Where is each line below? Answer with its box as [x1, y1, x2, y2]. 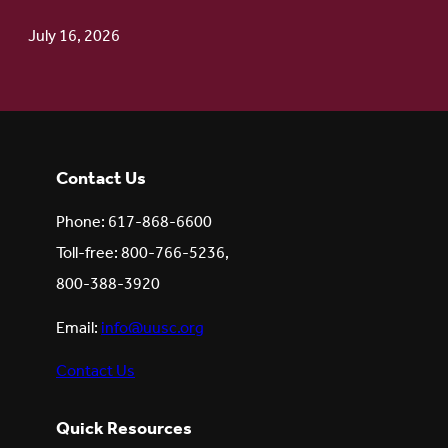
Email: [56, 312, 101, 344]
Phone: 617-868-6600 [56, 207, 212, 239]
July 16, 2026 [28, 21, 120, 53]
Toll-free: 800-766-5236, [56, 238, 229, 270]
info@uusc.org [101, 312, 204, 344]
